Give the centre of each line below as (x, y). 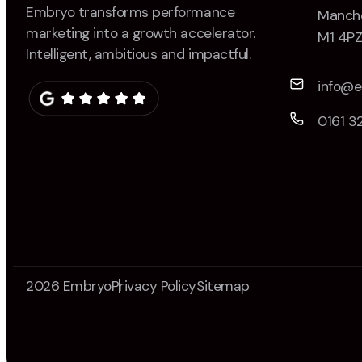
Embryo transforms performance (130, 12)
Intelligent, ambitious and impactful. (139, 54)
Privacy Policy (154, 286)
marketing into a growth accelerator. (141, 33)
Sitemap (223, 286)
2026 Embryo (69, 286)
